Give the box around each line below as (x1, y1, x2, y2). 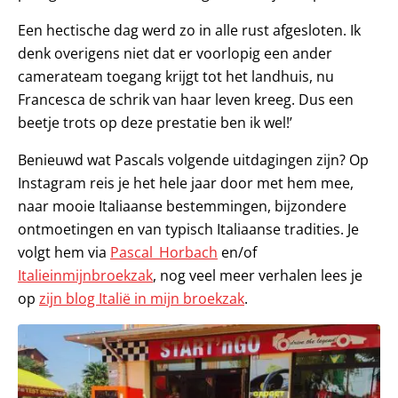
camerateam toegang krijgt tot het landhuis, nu (18, 66, 334, 86)
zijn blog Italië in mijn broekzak (39, 288, 244, 308)
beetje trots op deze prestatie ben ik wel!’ (18, 112, 292, 132)
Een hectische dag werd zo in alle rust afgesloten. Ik (18, 20, 361, 40)
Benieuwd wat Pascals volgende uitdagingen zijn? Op (18, 149, 369, 170)
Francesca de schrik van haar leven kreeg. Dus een (18, 89, 354, 109)
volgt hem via (18, 242, 110, 262)
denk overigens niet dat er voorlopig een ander (18, 43, 332, 63)
